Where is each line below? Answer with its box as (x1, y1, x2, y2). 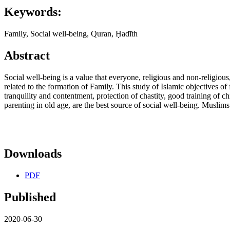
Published (4, 190, 56, 204)
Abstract (4, 49, 50, 63)
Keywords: (4, 5, 62, 19)
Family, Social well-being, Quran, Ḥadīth (4, 29, 138, 39)
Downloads (4, 147, 62, 161)
